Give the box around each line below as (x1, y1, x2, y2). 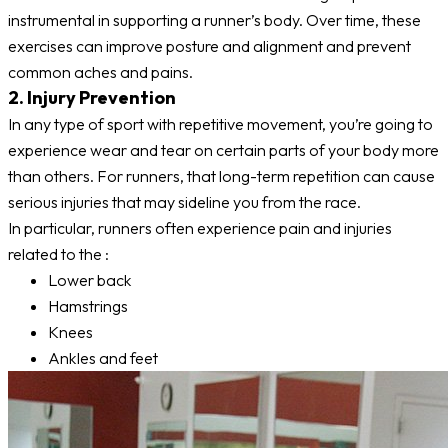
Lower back (48, 270, 132, 291)
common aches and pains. (8, 62, 193, 83)
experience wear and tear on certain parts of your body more (8, 140, 439, 161)
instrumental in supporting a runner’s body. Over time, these (8, 10, 421, 31)
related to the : (8, 244, 109, 265)
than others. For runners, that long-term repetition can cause (8, 166, 435, 187)
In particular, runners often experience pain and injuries (8, 218, 392, 239)
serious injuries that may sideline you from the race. (8, 192, 361, 213)
